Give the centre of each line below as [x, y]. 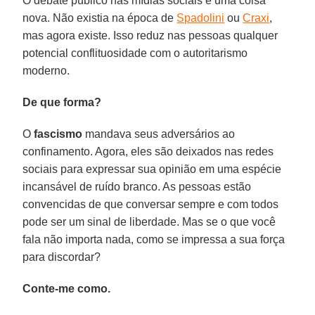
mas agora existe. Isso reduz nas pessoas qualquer [150, 35]
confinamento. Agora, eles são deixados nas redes [148, 151]
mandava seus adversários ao [159, 134]
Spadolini [201, 18]
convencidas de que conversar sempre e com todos [151, 204]
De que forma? [62, 102]
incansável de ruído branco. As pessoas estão [137, 186]
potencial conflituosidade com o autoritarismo [135, 53]
